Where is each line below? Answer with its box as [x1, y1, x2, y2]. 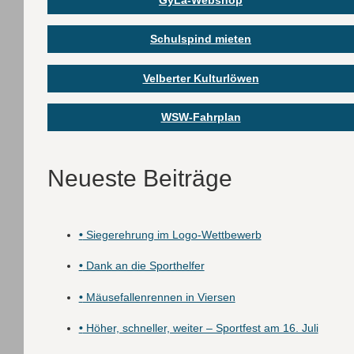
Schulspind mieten [150, 32, 251, 46]
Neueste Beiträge [47, 165, 232, 192]
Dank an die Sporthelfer [82, 259, 205, 273]
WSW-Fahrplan [160, 111, 241, 124]
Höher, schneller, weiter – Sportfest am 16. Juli [82, 322, 318, 335]
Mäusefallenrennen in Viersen [82, 290, 235, 303]
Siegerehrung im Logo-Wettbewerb [82, 228, 262, 241]
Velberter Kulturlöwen [142, 71, 259, 85]
